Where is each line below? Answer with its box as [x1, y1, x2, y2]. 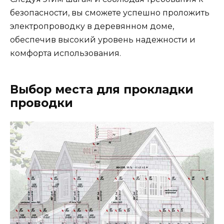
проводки [10, 95, 73, 110]
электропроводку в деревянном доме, [10, 21, 174, 31]
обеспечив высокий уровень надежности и [10, 34, 195, 44]
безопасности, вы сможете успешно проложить [10, 7, 209, 17]
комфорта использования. [10, 48, 121, 58]
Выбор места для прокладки [10, 82, 193, 96]
